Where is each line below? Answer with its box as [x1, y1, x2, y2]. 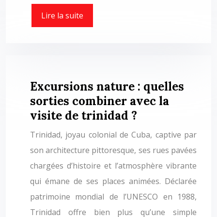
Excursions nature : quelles [30, 79, 184, 94]
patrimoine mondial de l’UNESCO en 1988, [30, 191, 197, 202]
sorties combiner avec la [30, 93, 169, 108]
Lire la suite [41, 10, 83, 21]
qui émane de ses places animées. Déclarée [30, 176, 197, 186]
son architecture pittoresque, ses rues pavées [30, 145, 197, 155]
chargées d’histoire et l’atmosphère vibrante [30, 160, 197, 171]
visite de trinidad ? [30, 108, 137, 123]
